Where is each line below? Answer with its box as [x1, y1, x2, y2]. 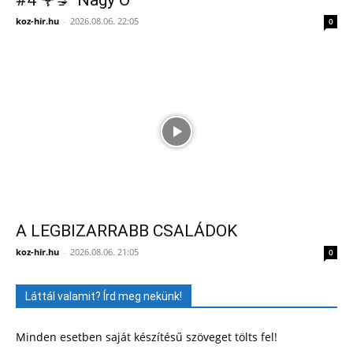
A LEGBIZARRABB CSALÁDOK [16, 221, 237, 241]
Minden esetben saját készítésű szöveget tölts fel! [16, 329, 277, 345]
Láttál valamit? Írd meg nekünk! [25, 290, 182, 303]
